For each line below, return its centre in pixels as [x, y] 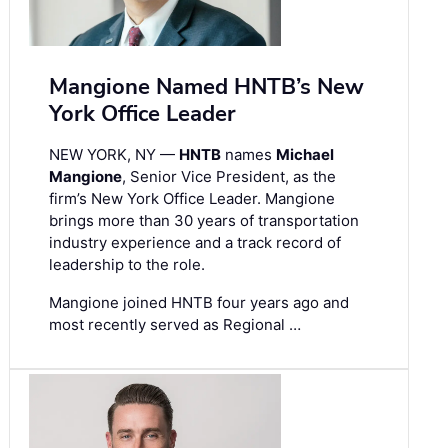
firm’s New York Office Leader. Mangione [192, 198]
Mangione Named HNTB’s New [206, 86]
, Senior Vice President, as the [229, 176]
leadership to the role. [127, 264]
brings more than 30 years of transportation [204, 220]
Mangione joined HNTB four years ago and [199, 302]
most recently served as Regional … [175, 324]
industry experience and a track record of [195, 242]
